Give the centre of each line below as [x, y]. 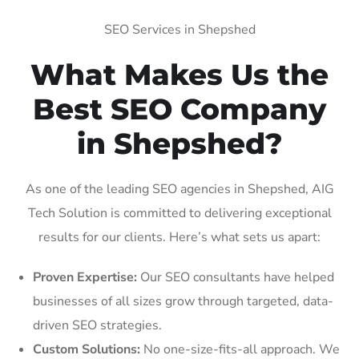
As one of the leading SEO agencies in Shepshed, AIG [179, 189]
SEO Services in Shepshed [179, 29]
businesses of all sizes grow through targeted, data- [183, 301]
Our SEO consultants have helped [236, 277]
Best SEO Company [179, 109]
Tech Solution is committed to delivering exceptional [179, 213]
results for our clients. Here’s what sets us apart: [179, 237]
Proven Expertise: [85, 277]
